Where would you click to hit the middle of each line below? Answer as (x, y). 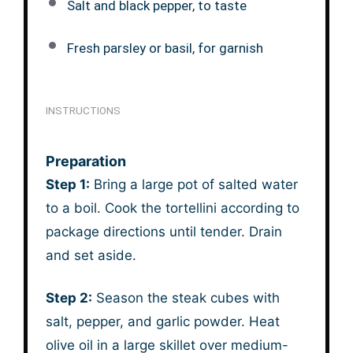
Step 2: (69, 298)
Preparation (85, 162)
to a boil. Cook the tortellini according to (172, 208)
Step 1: (67, 185)
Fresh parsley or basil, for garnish (165, 48)
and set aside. (91, 256)
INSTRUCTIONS (83, 111)
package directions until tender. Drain (163, 232)
